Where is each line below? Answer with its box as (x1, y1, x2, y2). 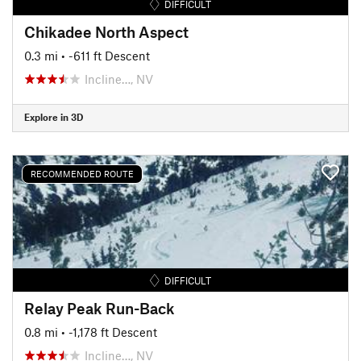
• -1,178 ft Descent (61, 324, 157, 339)
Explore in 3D (24, 111, 83, 122)
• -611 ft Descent (61, 48, 150, 63)
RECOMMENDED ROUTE (31, 168, 134, 179)
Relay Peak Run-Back (24, 298, 175, 317)
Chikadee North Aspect (24, 22, 189, 41)
